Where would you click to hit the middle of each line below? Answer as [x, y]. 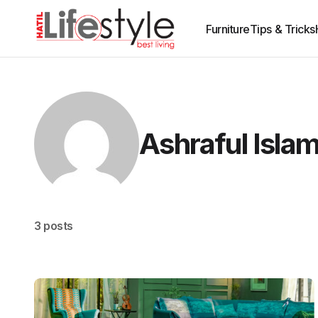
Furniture [228, 29]
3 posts [54, 226]
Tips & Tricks [282, 29]
